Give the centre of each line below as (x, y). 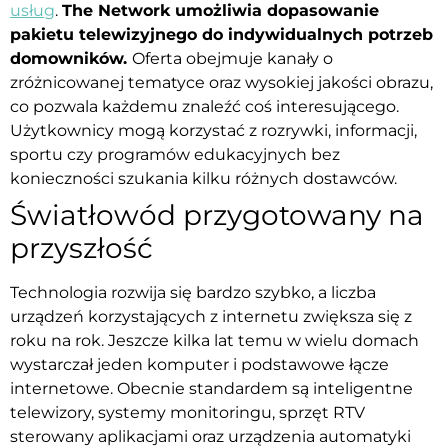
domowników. (71, 58)
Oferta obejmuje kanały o (232, 58)
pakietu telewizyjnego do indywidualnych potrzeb (221, 34)
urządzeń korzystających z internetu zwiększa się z (211, 316)
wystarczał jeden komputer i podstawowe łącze (199, 364)
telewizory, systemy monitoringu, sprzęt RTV (187, 412)
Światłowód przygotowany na (217, 214)
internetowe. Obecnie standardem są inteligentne (211, 388)
